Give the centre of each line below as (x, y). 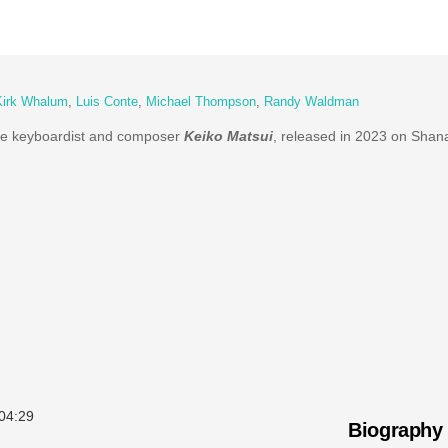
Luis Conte (106, 102)
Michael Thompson (200, 102)
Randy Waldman (311, 102)
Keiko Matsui (228, 135)
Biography (395, 429)
